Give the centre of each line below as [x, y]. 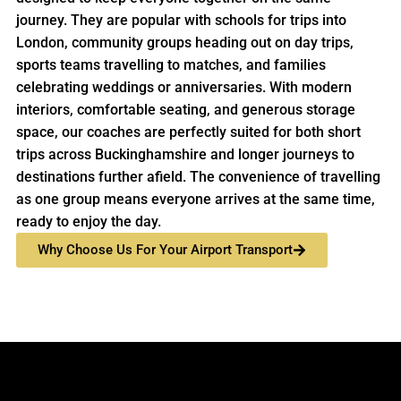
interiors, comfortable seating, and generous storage [186, 110]
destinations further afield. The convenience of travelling [198, 177]
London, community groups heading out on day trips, [185, 43]
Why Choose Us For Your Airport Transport [165, 250]
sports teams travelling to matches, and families [171, 65]
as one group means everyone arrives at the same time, [196, 200]
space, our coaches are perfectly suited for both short [188, 132]
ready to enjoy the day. [89, 222]
